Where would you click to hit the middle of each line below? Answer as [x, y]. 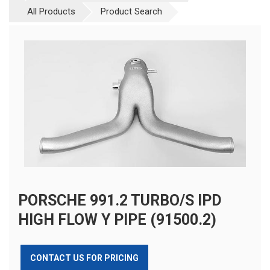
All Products [51, 11]
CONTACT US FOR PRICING [84, 258]
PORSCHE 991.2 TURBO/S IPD [120, 201]
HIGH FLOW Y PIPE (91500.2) [117, 220]
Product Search [131, 11]
